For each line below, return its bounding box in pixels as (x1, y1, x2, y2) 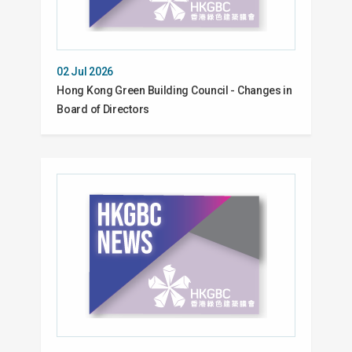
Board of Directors (57, 102, 149, 115)
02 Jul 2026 (57, 64, 114, 78)
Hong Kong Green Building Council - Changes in (57, 83, 292, 97)
